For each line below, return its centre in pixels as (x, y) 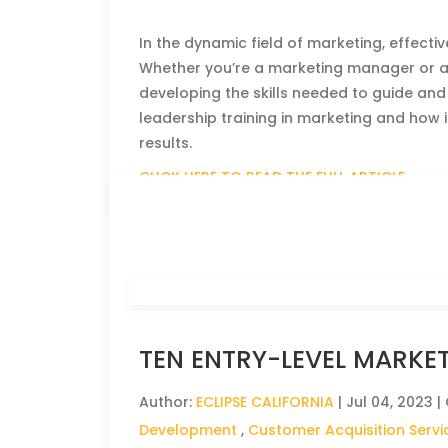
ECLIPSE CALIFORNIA (265, 402)
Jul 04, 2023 (390, 402)
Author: (168, 402)
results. (166, 143)
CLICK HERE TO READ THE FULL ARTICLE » (278, 177)
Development (188, 430)
